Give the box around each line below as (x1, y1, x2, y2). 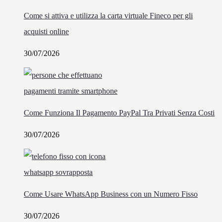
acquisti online (24, 27, 69, 36)
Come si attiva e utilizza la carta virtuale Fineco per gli (24, 11, 193, 20)
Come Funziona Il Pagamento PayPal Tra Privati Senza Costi (24, 108, 215, 117)
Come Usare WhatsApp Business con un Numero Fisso (24, 189, 198, 198)
